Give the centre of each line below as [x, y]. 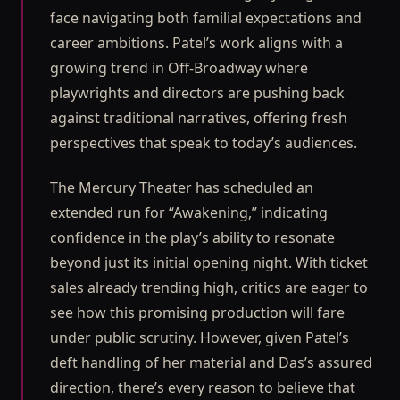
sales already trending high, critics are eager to [209, 287]
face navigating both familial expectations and [206, 17]
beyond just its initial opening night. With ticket [209, 262]
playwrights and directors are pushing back [197, 92]
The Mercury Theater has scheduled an [182, 187]
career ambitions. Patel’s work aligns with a [196, 42]
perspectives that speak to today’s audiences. [204, 142]
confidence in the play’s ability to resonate [192, 237]
